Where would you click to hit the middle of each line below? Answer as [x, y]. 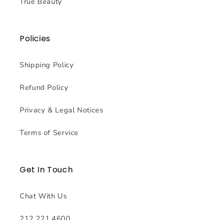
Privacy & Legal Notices [62, 110]
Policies [35, 38]
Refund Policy [44, 88]
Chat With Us [43, 196]
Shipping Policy [47, 65]
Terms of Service [49, 133]
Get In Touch [46, 169]
